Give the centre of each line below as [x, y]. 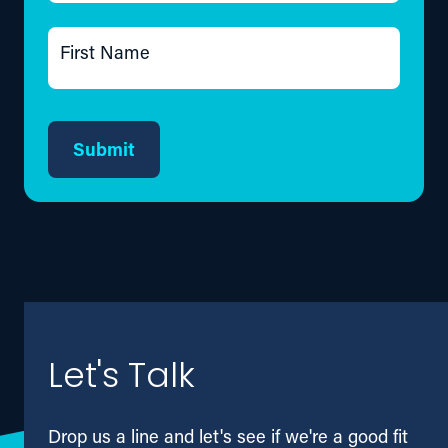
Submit [104, 148]
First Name [105, 51]
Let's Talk [121, 379]
